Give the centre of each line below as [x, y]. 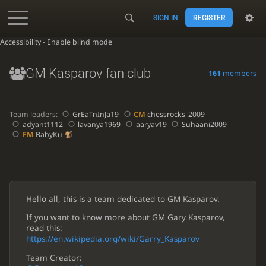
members [239, 73]
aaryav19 [151, 124]
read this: [44, 228]
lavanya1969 [99, 124]
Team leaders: [34, 114]
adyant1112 [43, 124]
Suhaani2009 [204, 124]
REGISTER [209, 18]
